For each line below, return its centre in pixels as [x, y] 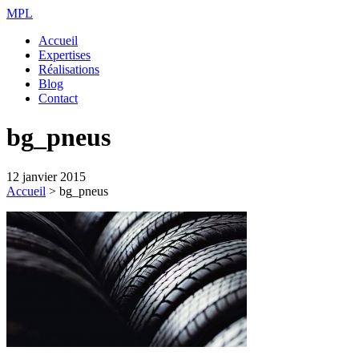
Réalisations [69, 69]
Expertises [65, 55]
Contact [58, 98]
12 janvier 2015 [46, 176]
